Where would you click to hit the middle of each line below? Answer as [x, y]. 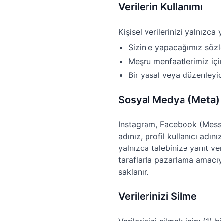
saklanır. [133, 172]
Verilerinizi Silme [158, 196]
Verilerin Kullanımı [161, 7]
